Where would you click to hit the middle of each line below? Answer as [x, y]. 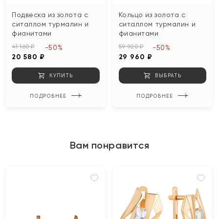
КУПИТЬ [61, 75]
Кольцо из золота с [152, 15]
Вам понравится [109, 145]
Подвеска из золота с [50, 15]
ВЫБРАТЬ [168, 75]
